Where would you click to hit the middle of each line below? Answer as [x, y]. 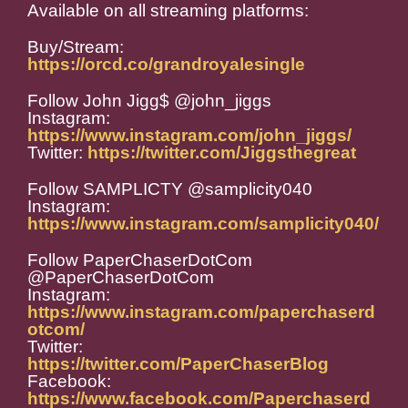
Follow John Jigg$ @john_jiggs [149, 101]
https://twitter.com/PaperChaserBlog [178, 364]
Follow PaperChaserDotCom [140, 260]
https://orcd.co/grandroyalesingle [166, 65]
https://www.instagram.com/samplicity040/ [203, 224]
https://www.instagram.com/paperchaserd [201, 312]
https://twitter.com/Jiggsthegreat [222, 153]
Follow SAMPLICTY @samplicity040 [170, 189]
